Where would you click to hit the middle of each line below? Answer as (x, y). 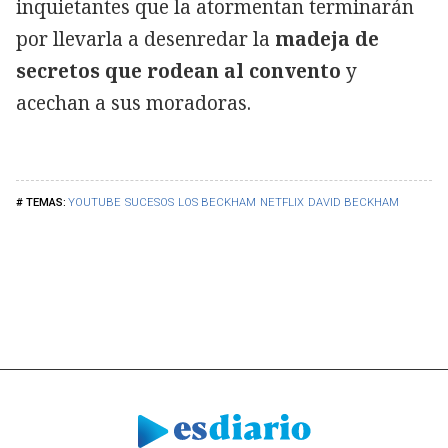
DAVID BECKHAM (353, 203)
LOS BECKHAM (217, 203)
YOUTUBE (94, 203)
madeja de (327, 39)
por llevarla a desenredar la (145, 39)
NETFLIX (282, 203)
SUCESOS (149, 203)
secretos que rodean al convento (178, 71)
